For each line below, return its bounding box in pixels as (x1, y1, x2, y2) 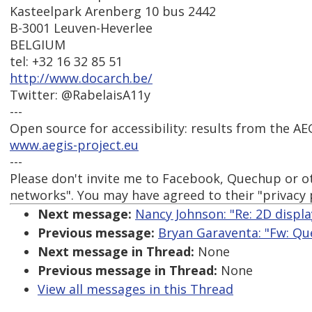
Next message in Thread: (38, 243, 194, 260)
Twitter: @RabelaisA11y (10, 86, 150, 104)
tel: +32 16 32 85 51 (10, 53, 123, 70)
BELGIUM (10, 36, 65, 54)
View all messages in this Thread (38, 281, 233, 298)
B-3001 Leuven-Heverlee (10, 19, 153, 37)
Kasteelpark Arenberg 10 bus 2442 (10, 3, 216, 20)
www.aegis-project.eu (10, 136, 139, 154)
